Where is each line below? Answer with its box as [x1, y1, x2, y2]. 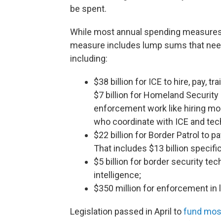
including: [70, 53, 108, 64]
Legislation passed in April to [70, 206, 184, 217]
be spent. [70, 3, 107, 14]
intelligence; [94, 170, 141, 181]
